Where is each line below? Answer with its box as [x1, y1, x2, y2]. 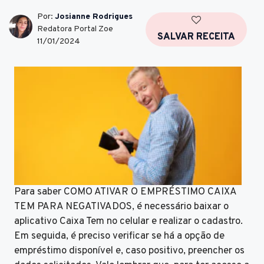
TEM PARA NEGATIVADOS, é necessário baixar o [14, 200, 229, 213]
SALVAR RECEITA [157, 31, 235, 43]
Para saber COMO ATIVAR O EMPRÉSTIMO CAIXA [14, 185, 236, 199]
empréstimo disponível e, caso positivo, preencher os [14, 244, 245, 258]
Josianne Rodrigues [55, 12, 133, 22]
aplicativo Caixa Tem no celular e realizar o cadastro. [14, 214, 243, 228]
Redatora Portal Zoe [37, 24, 113, 34]
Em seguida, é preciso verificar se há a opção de [14, 229, 225, 243]
